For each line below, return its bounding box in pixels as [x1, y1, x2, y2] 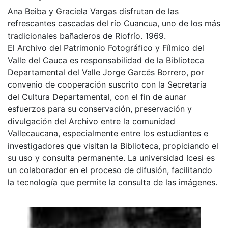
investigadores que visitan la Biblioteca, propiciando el [8, 140, 218, 151]
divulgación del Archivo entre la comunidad [8, 116, 175, 126]
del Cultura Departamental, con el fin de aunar [8, 91, 186, 102]
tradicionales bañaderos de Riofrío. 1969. [8, 30, 166, 41]
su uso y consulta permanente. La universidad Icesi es [8, 152, 215, 163]
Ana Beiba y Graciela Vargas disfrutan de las [8, 6, 179, 16]
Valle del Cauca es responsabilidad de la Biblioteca [8, 54, 204, 65]
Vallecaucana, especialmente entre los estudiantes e [8, 128, 208, 138]
